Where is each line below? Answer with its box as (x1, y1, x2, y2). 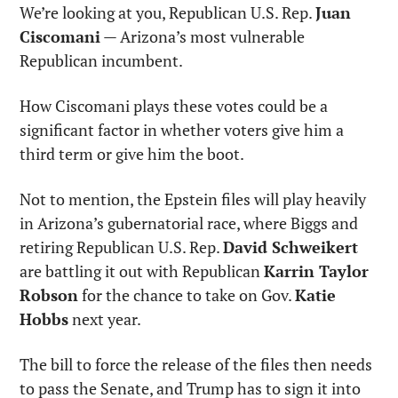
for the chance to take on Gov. (78, 284, 295, 306)
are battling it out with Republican (20, 260, 264, 283)
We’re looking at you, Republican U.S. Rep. (20, 2, 315, 24)
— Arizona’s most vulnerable (100, 26, 305, 48)
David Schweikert (223, 236, 358, 259)
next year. (68, 308, 141, 330)
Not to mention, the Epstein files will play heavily (20, 188, 366, 211)
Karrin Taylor (264, 260, 369, 283)
